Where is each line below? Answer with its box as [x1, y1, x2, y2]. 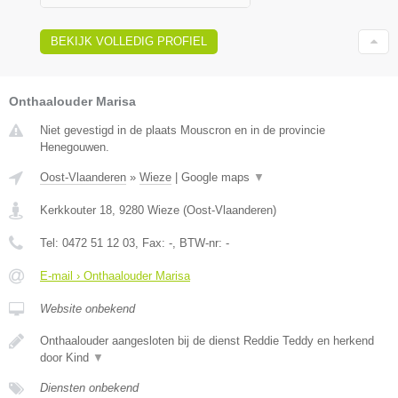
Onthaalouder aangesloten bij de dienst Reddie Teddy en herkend [40, 334, 374, 348]
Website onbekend [40, 302, 135, 316]
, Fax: [135, 236, 169, 251]
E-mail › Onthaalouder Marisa [40, 269, 190, 283]
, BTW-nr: [172, 236, 226, 251]
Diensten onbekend [40, 381, 139, 395]
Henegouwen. [40, 140, 109, 155]
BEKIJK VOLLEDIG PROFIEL [51, 35, 207, 49]
